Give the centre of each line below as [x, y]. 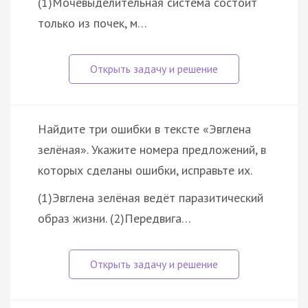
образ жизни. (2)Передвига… [114, 218]
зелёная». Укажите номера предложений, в [152, 149]
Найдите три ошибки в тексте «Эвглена [144, 129]
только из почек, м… [92, 23]
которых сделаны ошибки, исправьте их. [145, 170]
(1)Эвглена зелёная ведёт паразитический [151, 197]
